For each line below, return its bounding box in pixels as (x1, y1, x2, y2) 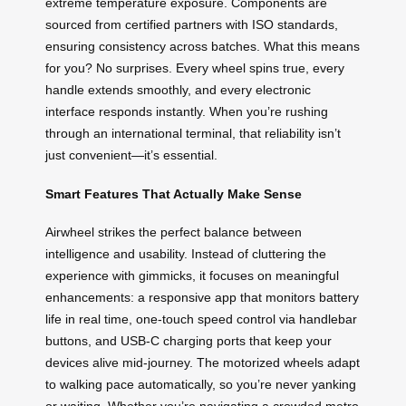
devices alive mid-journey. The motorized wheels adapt (45, 355, 360, 371)
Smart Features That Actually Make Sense (45, 186, 302, 201)
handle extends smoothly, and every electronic (45, 82, 311, 97)
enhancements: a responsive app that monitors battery (45, 290, 359, 305)
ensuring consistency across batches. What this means (45, 38, 360, 53)
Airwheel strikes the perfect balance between (45, 225, 302, 240)
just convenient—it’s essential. (45, 147, 217, 162)
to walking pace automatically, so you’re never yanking (45, 377, 356, 392)
